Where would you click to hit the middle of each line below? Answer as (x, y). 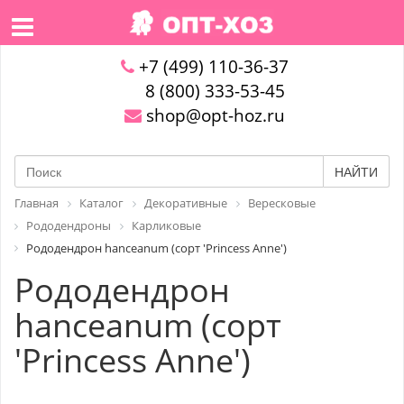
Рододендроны (69, 225)
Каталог (101, 203)
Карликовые (166, 225)
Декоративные (186, 203)
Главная (37, 203)
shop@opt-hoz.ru (213, 115)
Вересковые (282, 203)
